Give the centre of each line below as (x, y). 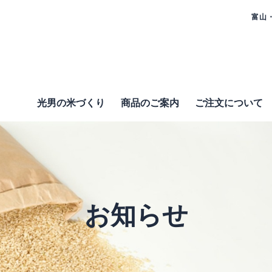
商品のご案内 (150, 103)
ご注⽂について (229, 103)
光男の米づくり (71, 103)
